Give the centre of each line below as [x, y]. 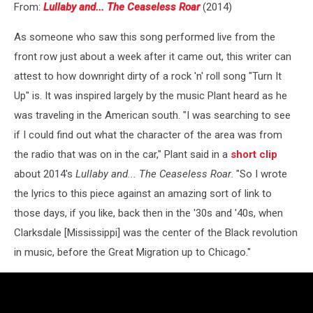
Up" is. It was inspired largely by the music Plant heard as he [151, 95]
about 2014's [45, 174]
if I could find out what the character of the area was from [148, 134]
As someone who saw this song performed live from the [145, 37]
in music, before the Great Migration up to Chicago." [132, 252]
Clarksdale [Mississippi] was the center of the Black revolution [156, 232]
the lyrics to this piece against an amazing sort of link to [143, 193]
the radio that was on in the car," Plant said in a [122, 154]
